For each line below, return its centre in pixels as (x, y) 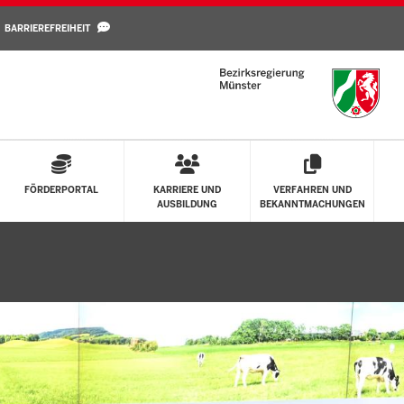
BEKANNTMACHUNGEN (312, 204)
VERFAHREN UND (312, 190)
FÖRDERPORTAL (61, 190)
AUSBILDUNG (187, 204)
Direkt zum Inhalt (211, 24)
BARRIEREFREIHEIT (47, 28)
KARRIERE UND (187, 190)
